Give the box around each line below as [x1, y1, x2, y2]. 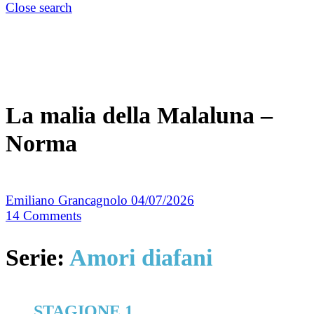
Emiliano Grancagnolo [6, 193, 131, 208]
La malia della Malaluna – [6, 102, 273, 129]
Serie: [6, 244, 69, 271]
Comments [23, 208, 81, 224]
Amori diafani [69, 244, 212, 271]
